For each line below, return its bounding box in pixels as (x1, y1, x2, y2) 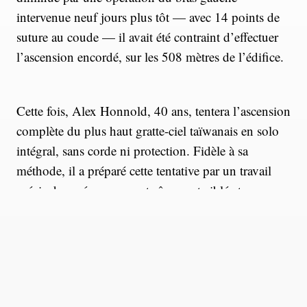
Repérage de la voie (16, 283, 186, 303)
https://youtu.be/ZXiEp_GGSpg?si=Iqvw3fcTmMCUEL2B (16, 254, 195, 262)
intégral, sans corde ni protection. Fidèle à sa (16, 141, 248, 159)
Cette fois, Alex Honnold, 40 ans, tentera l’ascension (16, 101, 291, 119)
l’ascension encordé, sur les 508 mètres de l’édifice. (16, 47, 284, 65)
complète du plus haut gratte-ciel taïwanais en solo (16, 121, 279, 139)
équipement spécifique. (16, 201, 137, 219)
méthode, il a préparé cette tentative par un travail (16, 161, 271, 179)
